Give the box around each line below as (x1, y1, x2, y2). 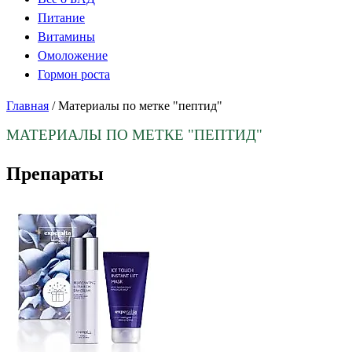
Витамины (38, 30, 95, 43)
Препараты (6, 163, 104, 184)
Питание (38, 11, 85, 24)
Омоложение (38, 49, 108, 62)
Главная (6, 99, 49, 112)
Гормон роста (38, 68, 110, 81)
